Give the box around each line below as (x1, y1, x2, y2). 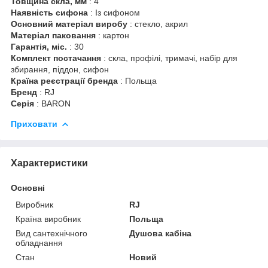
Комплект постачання (11, 53, 101, 63)
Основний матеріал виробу (11, 19, 127, 29)
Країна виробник (16, 214, 81, 224)
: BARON (34, 98, 71, 108)
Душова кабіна (129, 228, 192, 238)
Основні (11, 182, 45, 193)
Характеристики (11, 157, 88, 168)
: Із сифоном (88, 7, 140, 17)
